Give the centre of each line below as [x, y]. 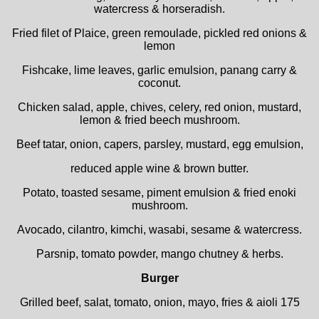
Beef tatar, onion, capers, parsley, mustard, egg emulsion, [159, 144]
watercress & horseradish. [159, 9]
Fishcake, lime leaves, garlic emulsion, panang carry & [159, 70]
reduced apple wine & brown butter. [159, 168]
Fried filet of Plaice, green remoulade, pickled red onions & [159, 33]
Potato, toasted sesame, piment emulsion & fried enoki [159, 193]
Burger [159, 278]
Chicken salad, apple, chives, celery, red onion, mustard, [159, 107]
